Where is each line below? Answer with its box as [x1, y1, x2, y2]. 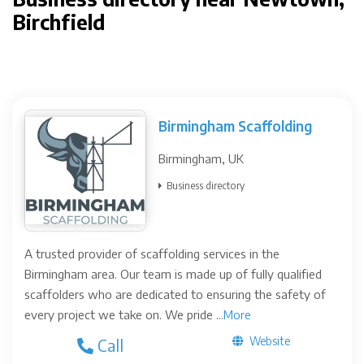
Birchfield [12, 10, 105, 34]
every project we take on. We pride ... [24, 307, 223, 322]
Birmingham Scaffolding [158, 117, 312, 135]
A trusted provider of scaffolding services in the [24, 246, 279, 261]
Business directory [167, 180, 245, 192]
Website [246, 334, 290, 348]
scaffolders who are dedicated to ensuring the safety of [24, 287, 326, 301]
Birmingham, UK [158, 151, 244, 166]
